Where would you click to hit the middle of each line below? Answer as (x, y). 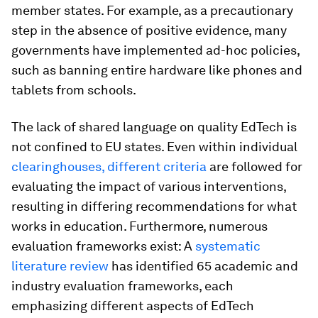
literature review (60, 266)
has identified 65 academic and (203, 266)
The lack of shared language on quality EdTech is (154, 127)
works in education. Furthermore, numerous (139, 226)
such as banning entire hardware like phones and (157, 70)
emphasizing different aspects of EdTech (133, 306)
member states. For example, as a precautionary (152, 10)
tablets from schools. (74, 90)
